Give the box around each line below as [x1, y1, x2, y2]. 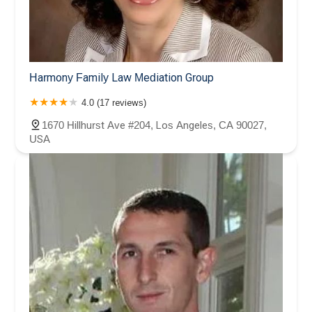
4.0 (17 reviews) [81, 97, 146, 108]
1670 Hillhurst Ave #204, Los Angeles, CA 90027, [42, 118, 267, 131]
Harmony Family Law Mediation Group [29, 71, 214, 84]
